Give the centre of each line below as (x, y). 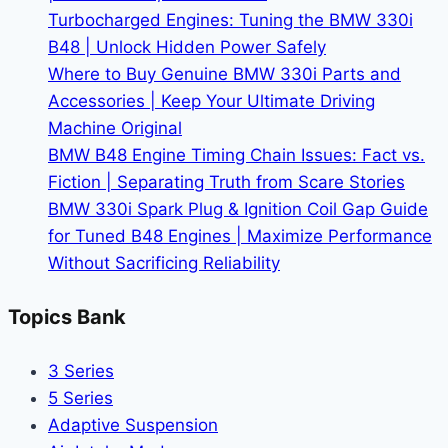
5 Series (80, 397)
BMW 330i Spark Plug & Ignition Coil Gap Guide (238, 208)
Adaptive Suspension (133, 424)
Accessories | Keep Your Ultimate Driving (211, 100)
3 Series (81, 370)
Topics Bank (67, 317)
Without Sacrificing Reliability (164, 262)
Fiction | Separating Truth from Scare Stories (226, 181)
